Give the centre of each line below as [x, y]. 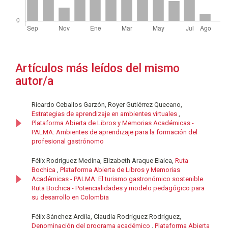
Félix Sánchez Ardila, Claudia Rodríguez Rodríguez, [106, 217]
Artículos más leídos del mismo [97, 69]
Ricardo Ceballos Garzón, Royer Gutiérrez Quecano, [107, 105]
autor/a [34, 81]
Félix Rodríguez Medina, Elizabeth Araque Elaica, [103, 161]
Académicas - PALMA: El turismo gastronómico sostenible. [118, 179]
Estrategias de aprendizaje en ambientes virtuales [105, 114]
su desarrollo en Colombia [70, 197]
